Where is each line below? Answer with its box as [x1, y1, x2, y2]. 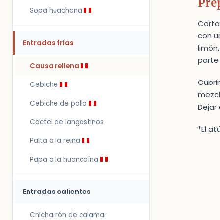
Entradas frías [23, 38, 74, 48]
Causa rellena [30, 61, 81, 71]
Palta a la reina [30, 136, 82, 145]
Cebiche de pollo [30, 99, 89, 108]
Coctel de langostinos [30, 117, 104, 127]
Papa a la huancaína [30, 155, 100, 164]
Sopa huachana [30, 6, 84, 15]
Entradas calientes [23, 187, 91, 196]
